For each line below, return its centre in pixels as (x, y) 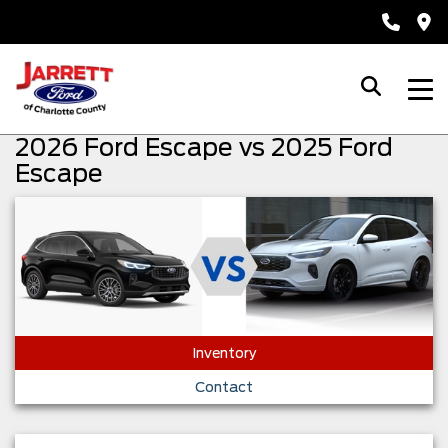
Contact (224, 387)
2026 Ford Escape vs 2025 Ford (204, 147)
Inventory (224, 353)
